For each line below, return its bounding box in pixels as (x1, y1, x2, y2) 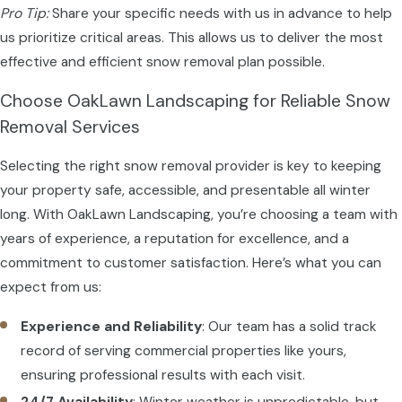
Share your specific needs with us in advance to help (48, 4, 392, 22)
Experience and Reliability (21, 318, 203, 336)
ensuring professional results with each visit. (21, 366, 306, 385)
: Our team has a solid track (202, 318, 378, 336)
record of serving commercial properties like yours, (21, 342, 347, 361)
